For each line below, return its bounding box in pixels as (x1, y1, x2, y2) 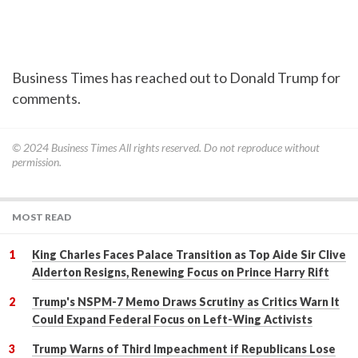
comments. (12, 89, 81, 108)
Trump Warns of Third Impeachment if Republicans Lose (32, 342, 336, 356)
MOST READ (12, 211, 71, 224)
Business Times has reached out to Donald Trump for (12, 69, 340, 87)
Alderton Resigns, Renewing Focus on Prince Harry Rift (32, 265, 329, 280)
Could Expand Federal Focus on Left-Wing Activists (32, 312, 312, 327)
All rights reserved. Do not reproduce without (117, 141, 320, 155)
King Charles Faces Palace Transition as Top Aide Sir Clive (32, 248, 346, 262)
